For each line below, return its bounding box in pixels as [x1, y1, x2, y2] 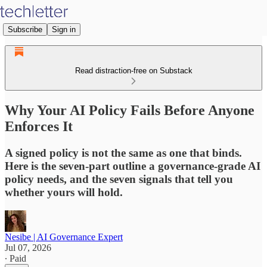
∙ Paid [5, 253, 26, 263]
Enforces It [5, 118, 73, 134]
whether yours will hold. [5, 185, 123, 198]
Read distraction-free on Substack [74, 66, 193, 75]
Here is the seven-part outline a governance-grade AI [5, 159, 260, 172]
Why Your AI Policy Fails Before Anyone [5, 102, 254, 118]
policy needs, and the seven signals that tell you [5, 172, 233, 185]
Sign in [52, 24, 76, 34]
